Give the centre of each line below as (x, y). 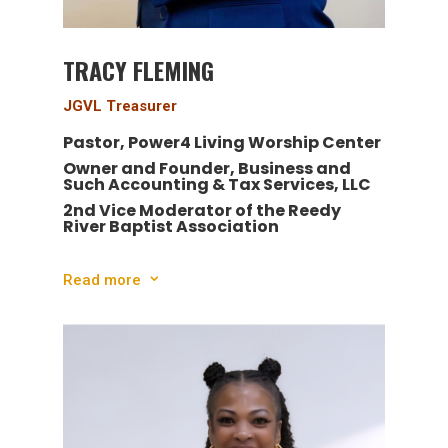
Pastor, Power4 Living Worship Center (221, 143)
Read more (101, 279)
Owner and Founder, (150, 169)
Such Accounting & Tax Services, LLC (216, 185)
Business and (294, 169)
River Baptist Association (170, 227)
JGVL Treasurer (119, 106)
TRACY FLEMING (138, 70)
